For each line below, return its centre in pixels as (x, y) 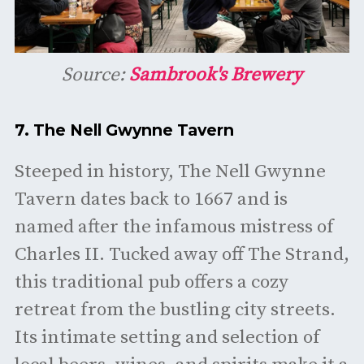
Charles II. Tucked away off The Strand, (182, 255)
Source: (95, 75)
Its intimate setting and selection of (167, 338)
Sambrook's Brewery (216, 75)
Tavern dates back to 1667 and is (151, 200)
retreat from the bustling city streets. (175, 310)
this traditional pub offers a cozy (151, 283)
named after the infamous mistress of (174, 227)
